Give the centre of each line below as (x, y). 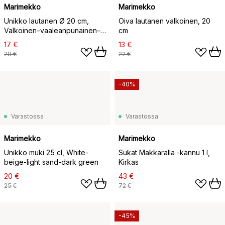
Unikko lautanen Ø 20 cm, (46, 21)
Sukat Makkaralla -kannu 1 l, (164, 153)
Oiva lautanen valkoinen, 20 (164, 21)
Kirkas (129, 162)
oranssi (16, 40)
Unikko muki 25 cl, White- (46, 153)
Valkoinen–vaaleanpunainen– (52, 31)
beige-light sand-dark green (51, 162)
